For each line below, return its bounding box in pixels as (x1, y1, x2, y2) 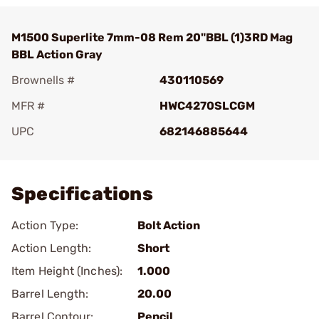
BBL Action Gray (11, 48, 103, 61)
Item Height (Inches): (11, 264, 123, 278)
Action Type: (11, 219, 79, 232)
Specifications (11, 183, 153, 205)
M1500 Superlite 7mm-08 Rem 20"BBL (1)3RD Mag (11, 31, 293, 44)
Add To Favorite (31, 145, 115, 158)
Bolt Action (137, 219, 200, 232)
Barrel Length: (11, 287, 89, 300)
